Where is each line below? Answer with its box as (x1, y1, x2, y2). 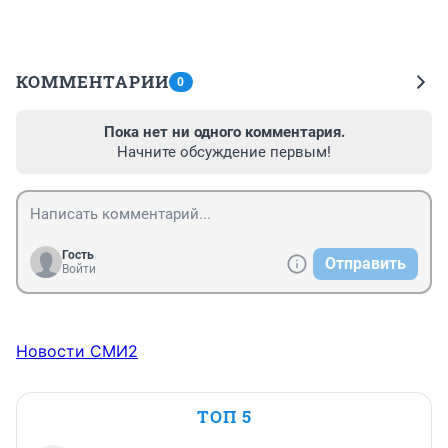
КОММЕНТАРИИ (16, 69, 169, 93)
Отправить (325, 253, 406, 273)
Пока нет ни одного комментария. (103, 122, 345, 141)
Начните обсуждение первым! (117, 142, 331, 161)
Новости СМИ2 (16, 340, 138, 361)
